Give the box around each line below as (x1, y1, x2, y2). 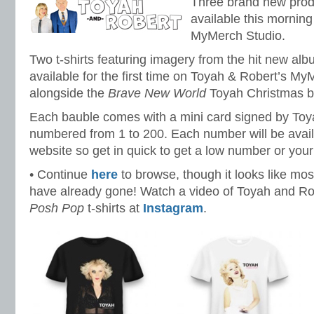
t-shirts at (84, 201, 143, 215)
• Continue (29, 168, 91, 182)
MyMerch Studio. (191, 29, 285, 43)
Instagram (143, 201, 203, 215)
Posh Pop (29, 201, 84, 215)
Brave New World (108, 86, 206, 100)
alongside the (29, 86, 108, 100)
